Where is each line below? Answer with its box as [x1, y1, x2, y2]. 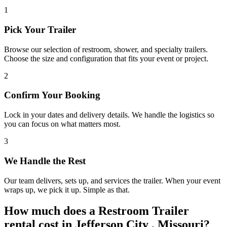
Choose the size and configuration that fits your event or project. [4, 54, 208, 63]
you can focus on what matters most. [4, 120, 121, 129]
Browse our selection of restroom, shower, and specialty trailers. [4, 45, 208, 54]
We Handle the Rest [4, 155, 86, 166]
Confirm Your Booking [4, 90, 100, 101]
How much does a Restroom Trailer [4, 204, 189, 218]
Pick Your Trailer [4, 24, 76, 35]
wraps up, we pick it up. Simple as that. [4, 185, 130, 194]
